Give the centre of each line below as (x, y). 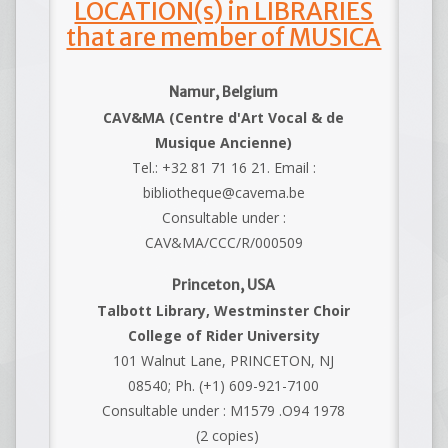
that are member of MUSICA (224, 37)
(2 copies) (224, 435)
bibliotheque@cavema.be (223, 192)
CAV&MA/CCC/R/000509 (223, 242)
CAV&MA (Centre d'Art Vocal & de (224, 117)
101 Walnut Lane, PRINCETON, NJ (224, 360)
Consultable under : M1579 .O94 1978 (224, 410)
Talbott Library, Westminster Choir (224, 310)
